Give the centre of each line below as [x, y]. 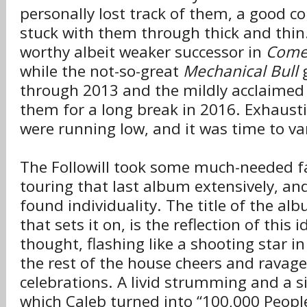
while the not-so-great [101, 71]
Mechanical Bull [241, 71]
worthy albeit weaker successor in [143, 52]
